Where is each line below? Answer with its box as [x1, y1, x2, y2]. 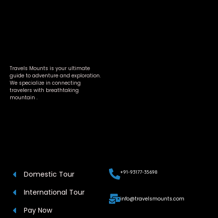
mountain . [10, 94, 37, 102]
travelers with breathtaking [10, 87, 79, 94]
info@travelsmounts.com [120, 195, 184, 203]
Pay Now [23, 205, 52, 216]
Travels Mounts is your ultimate [10, 65, 90, 73]
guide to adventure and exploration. [10, 72, 101, 80]
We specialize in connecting [10, 79, 81, 87]
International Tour [23, 187, 85, 198]
